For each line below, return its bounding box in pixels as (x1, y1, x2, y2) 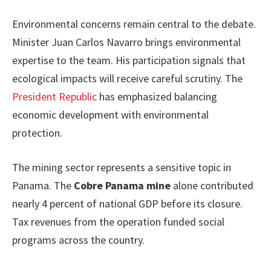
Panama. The (12, 178, 74, 193)
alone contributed (171, 178, 253, 193)
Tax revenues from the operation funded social (12, 215, 224, 229)
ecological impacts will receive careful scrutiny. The (12, 71, 243, 85)
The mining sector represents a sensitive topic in (12, 160, 231, 175)
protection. (12, 125, 62, 140)
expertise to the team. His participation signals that (12, 53, 246, 67)
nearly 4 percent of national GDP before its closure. (12, 197, 243, 211)
